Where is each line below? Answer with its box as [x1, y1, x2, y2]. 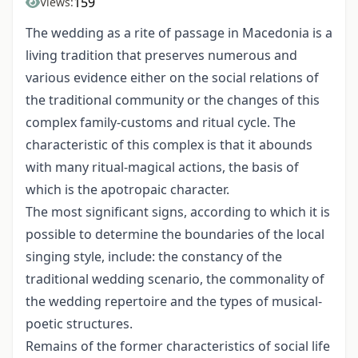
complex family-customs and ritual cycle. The [26, 113, 296, 131]
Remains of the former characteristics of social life [26, 337, 330, 355]
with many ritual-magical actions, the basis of [26, 158, 299, 176]
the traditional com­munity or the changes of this [26, 91, 320, 109]
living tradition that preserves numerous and [26, 46, 297, 64]
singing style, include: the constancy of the [26, 248, 282, 265]
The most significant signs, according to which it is [26, 203, 330, 221]
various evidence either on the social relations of [26, 69, 319, 86]
